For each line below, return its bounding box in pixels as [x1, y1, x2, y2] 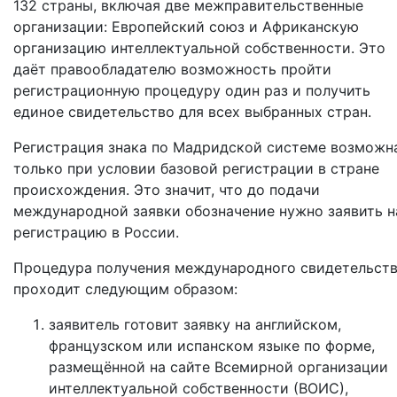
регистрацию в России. [13, 223, 179, 241]
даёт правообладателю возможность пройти [13, 60, 331, 78]
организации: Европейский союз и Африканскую [13, 18, 359, 35]
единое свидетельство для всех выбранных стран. [13, 103, 371, 121]
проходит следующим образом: [13, 280, 237, 298]
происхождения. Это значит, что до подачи [13, 181, 320, 198]
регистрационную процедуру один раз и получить [13, 82, 370, 99]
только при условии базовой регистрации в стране [13, 160, 379, 177]
